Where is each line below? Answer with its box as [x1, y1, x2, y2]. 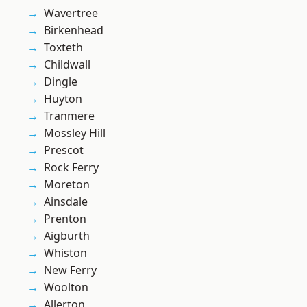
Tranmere [44, 108, 95, 124]
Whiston [44, 245, 87, 261]
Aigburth [44, 228, 90, 244]
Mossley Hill [44, 125, 106, 141]
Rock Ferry [44, 160, 99, 175]
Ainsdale [44, 194, 88, 210]
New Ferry [44, 262, 97, 278]
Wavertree [44, 5, 98, 21]
